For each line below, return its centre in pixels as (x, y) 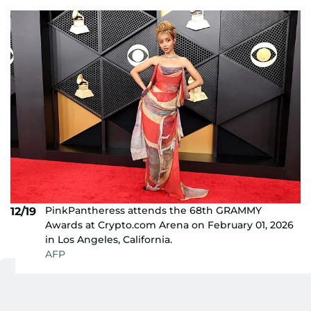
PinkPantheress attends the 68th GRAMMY (153, 211)
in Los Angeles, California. (109, 240)
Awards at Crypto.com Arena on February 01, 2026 (169, 225)
